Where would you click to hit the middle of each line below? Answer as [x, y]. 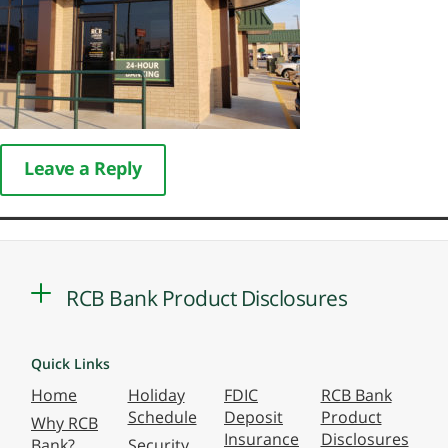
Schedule [162, 416]
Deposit [253, 416]
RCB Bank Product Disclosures [206, 298]
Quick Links [70, 363]
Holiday [156, 394]
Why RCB [64, 423]
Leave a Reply [83, 168]
